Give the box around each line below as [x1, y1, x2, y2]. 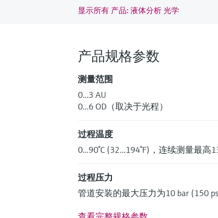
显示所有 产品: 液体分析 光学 [78, 5, 179, 15]
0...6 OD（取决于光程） [78, 100, 168, 112]
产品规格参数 [78, 47, 160, 65]
